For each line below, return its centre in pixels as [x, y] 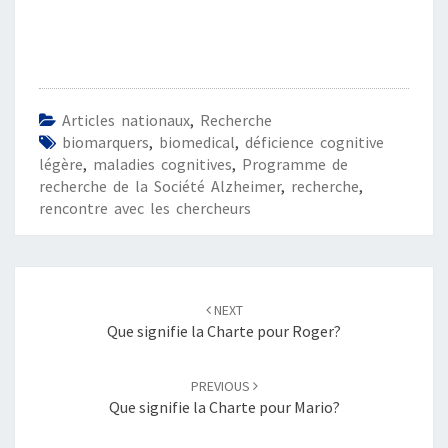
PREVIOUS [221, 386]
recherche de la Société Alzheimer [160, 186]
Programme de [295, 164]
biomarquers [105, 142]
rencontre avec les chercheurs [145, 208]
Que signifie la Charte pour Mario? [224, 407]
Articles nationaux [126, 120]
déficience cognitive [314, 142]
